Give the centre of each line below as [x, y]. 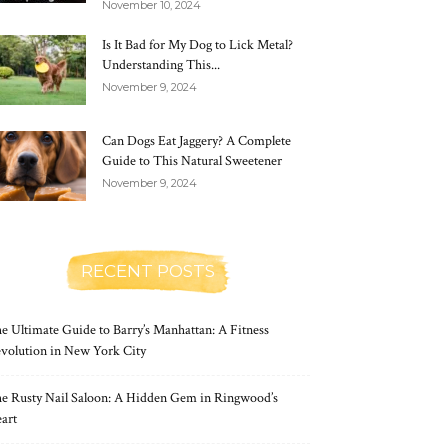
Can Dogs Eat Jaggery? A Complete [196, 141]
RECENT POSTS [148, 271]
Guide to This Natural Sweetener [192, 161]
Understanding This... [161, 65]
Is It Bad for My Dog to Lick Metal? [197, 45]
